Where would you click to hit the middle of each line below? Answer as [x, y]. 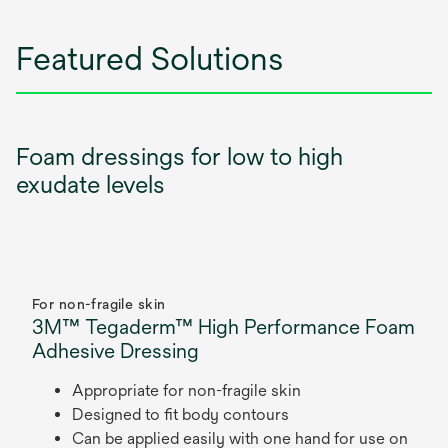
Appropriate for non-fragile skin [188, 390]
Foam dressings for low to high [179, 156]
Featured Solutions [149, 58]
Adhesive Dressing [118, 350]
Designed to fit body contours [182, 414]
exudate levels [93, 184]
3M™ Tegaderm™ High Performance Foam [223, 326]
